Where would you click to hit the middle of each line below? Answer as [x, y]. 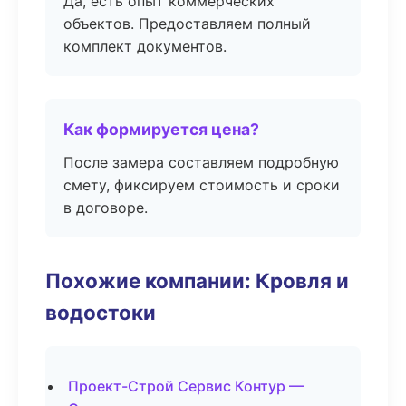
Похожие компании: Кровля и [197, 280]
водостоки [101, 312]
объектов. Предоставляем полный [187, 24]
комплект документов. [145, 46]
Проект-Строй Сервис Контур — [186, 386]
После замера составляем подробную [201, 162]
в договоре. [106, 208]
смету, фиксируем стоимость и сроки [202, 185]
